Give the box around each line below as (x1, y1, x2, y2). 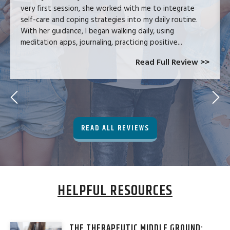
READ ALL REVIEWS (81, 122, 149, 135)
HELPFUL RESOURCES (57, 180, 172, 202)
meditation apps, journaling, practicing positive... (21, 37, 182, 48)
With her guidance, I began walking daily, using (21, 26, 174, 37)
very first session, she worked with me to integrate (21, 3, 195, 14)
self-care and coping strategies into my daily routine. (21, 14, 198, 26)
